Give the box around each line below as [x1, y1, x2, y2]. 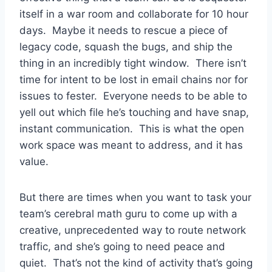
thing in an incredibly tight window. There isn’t [19, 57, 246, 70]
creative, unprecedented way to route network [19, 224, 246, 237]
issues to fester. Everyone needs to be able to [19, 90, 247, 103]
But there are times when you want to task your [19, 191, 251, 204]
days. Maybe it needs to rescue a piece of [19, 24, 228, 37]
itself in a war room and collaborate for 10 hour [19, 8, 248, 21]
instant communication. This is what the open [19, 123, 244, 135]
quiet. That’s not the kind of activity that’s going [19, 257, 253, 270]
